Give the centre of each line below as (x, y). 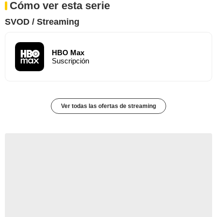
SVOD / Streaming (42, 22)
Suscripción (70, 61)
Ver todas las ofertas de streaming (108, 106)
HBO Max (68, 52)
